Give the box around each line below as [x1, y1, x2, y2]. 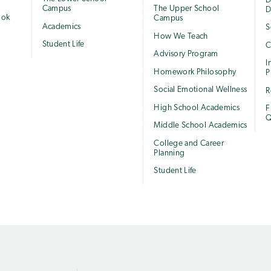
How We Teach [154, 32, 208, 41]
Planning [154, 149, 185, 157]
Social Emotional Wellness [154, 86, 247, 94]
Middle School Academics [154, 122, 247, 130]
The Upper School [154, 5, 220, 13]
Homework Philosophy [154, 68, 237, 76]
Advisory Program [154, 50, 218, 59]
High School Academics [154, 103, 240, 112]
